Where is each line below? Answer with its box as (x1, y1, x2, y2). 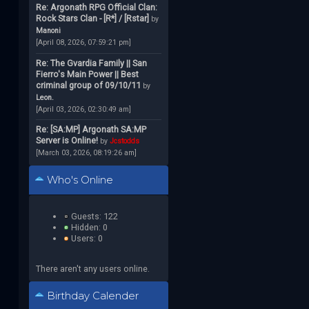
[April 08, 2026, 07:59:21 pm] (35, 38, 131, 48)
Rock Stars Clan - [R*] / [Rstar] (35, 13, 149, 24)
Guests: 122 (68, 210, 118, 221)
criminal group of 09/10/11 (35, 79, 141, 90)
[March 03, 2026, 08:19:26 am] (35, 148, 137, 158)
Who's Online (43, 174, 113, 187)
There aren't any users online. (35, 263, 150, 275)
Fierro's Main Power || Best (35, 68, 139, 79)
